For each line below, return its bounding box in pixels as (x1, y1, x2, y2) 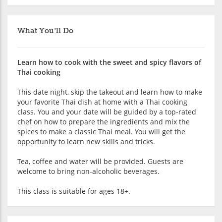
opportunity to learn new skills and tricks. (17, 136, 155, 146)
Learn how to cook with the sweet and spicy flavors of (17, 57, 201, 67)
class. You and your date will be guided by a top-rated (17, 107, 196, 116)
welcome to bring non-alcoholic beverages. (17, 166, 160, 176)
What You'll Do (17, 25, 73, 36)
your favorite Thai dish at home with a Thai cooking (17, 97, 187, 107)
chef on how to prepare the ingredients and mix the (17, 116, 190, 126)
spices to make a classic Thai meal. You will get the (17, 126, 185, 136)
